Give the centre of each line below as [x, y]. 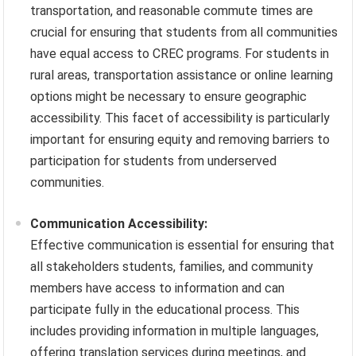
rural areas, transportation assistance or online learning [182, 75]
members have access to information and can [158, 288]
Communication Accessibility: [119, 224]
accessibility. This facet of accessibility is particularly [180, 118]
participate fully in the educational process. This [165, 310]
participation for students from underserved [154, 161]
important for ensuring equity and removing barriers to [180, 140]
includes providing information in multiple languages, [175, 331]
